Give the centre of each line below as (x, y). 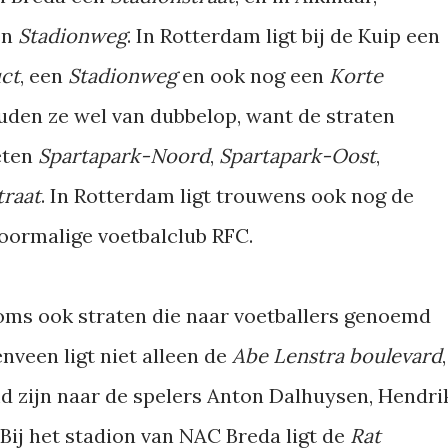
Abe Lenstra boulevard (337, 355)
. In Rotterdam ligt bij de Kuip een (283, 35)
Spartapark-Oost (297, 155)
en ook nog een (255, 75)
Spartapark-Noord (124, 155)
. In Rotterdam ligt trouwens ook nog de (227, 195)
